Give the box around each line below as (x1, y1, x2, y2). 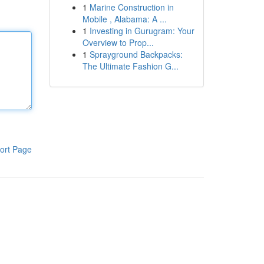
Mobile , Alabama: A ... (82, 13, 167, 25)
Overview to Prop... (82, 37, 154, 48)
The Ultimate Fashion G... (82, 60, 179, 72)
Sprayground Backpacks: (89, 48, 183, 60)
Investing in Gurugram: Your (89, 25, 194, 37)
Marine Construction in (89, 1, 174, 13)
